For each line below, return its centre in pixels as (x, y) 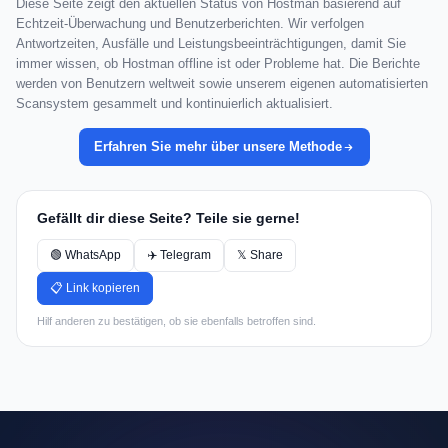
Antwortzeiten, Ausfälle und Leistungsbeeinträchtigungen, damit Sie (211, 44)
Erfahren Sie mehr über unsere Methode (217, 147)
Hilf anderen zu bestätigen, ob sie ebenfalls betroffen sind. (176, 321)
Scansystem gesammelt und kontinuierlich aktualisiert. (174, 104)
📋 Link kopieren (95, 288)
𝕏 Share (260, 255)
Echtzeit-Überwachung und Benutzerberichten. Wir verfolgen (190, 24)
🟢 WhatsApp (85, 255)
